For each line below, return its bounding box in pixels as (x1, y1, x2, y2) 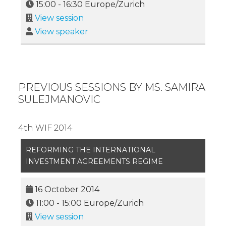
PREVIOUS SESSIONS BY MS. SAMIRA (18, 81, 205, 94)
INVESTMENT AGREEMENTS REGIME (26, 157, 163, 166)
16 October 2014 (35, 185, 99, 195)
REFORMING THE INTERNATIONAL (26, 145, 155, 155)
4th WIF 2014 (18, 123, 73, 133)
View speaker (35, 27, 88, 37)
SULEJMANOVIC (18, 93, 100, 106)
